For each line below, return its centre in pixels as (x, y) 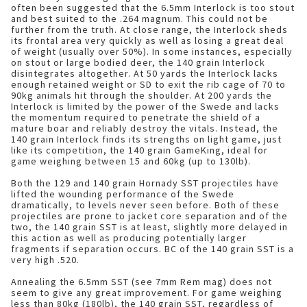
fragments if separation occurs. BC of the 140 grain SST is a (152, 249)
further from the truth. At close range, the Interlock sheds (149, 29)
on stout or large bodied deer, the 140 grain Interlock (138, 62)
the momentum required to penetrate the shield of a (136, 117)
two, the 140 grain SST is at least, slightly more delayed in (149, 227)
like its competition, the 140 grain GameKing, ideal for (139, 150)
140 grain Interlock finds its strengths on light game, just (146, 139)
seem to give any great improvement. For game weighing (147, 293)
